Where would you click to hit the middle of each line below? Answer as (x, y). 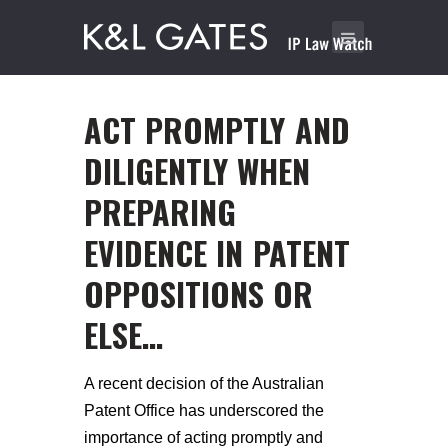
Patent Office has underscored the (204, 410)
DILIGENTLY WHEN (197, 171)
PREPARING (160, 212)
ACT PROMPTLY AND (217, 130)
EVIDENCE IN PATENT (217, 253)
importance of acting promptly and (203, 437)
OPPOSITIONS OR (199, 294)
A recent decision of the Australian (204, 383)
